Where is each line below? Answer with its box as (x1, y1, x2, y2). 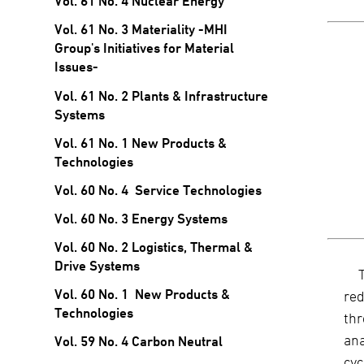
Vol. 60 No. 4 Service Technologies (54, 181, 262, 198)
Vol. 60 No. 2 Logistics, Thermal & (54, 239, 253, 256)
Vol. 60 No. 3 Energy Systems (54, 210, 228, 227)
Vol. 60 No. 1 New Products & (54, 286, 231, 303)
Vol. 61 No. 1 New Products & (54, 134, 227, 151)
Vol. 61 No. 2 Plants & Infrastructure (54, 87, 269, 104)
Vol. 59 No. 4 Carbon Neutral (54, 333, 223, 350)
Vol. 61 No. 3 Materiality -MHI (54, 21, 228, 38)
